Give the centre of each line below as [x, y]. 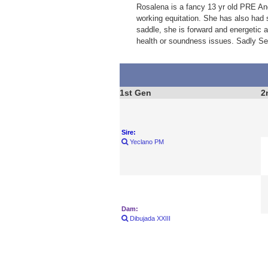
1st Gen [135, 92]
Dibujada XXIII [149, 218]
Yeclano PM [146, 141]
